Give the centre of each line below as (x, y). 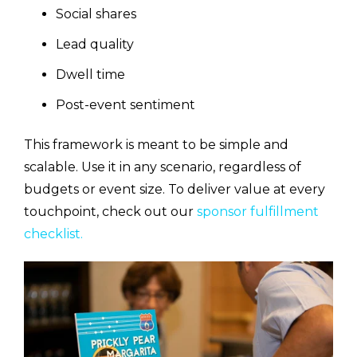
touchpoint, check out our (110, 211)
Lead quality (95, 45)
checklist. (55, 233)
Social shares (96, 14)
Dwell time (90, 75)
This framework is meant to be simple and (156, 144)
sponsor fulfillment (258, 211)
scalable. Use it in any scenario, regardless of (163, 167)
